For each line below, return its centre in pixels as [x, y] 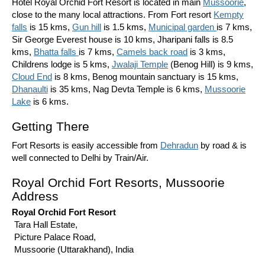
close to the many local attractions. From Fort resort [113, 14]
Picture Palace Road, [54, 237]
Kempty [229, 14]
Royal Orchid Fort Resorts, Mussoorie [118, 182]
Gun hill [87, 27]
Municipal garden [182, 27]
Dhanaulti [30, 89]
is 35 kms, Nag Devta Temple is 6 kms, [126, 89]
